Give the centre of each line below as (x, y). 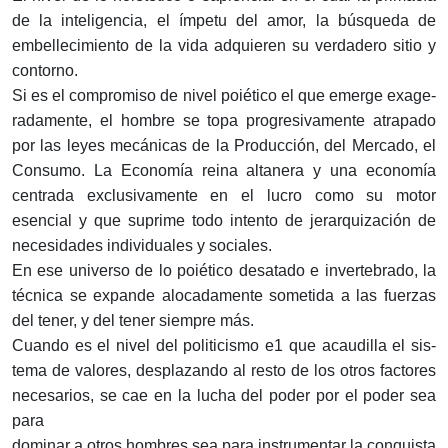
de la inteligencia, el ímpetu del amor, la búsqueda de (224, 21)
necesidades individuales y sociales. (142, 246)
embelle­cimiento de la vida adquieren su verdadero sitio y (224, 46)
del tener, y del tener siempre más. (133, 321)
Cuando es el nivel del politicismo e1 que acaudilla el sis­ (224, 346)
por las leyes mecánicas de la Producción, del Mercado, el (224, 146)
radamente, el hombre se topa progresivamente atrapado (224, 121)
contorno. (45, 71)
